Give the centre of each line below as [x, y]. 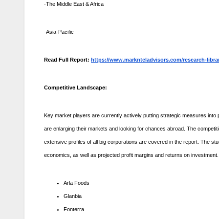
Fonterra [74, 209]
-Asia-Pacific [59, 32]
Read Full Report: [67, 60]
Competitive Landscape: [76, 88]
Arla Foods [77, 183]
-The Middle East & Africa [74, 4]
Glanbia [73, 196]
